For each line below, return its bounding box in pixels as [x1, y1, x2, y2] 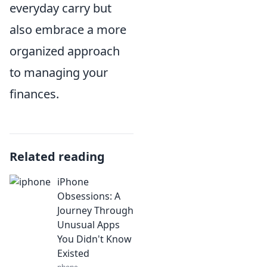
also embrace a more [10, 21, 126, 38]
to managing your [10, 64, 108, 80]
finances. [10, 86, 59, 102]
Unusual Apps [57, 218, 120, 231]
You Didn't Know [57, 232, 132, 246]
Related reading [10, 148, 105, 164]
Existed [57, 247, 89, 260]
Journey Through [57, 204, 133, 217]
